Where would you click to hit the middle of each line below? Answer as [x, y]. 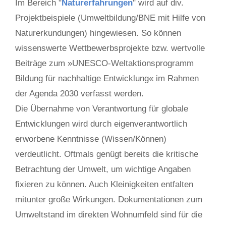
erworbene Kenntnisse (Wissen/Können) [91, 139]
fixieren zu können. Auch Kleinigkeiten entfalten [104, 184]
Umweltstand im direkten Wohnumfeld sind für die [109, 215]
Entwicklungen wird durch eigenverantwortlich [101, 124]
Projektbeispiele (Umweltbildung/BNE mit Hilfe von [110, 18]
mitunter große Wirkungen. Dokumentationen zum [109, 200]
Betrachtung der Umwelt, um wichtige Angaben [103, 169]
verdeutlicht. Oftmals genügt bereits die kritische [107, 154]
